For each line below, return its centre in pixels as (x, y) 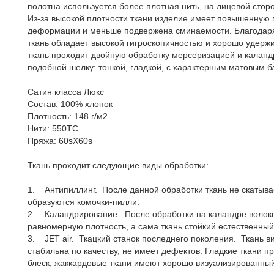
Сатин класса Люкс (66, 92)
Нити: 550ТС (53, 128)
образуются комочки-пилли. (83, 202)
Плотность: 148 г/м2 (68, 116)
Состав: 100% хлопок (70, 104)
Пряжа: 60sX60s (60, 141)
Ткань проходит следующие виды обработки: (118, 165)
